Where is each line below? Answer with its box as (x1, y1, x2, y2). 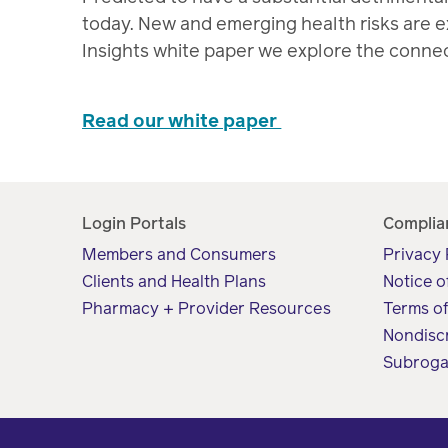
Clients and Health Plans (82, 270, 267, 293)
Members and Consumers (82, 243, 277, 266)
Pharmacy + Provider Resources (82, 297, 331, 320)
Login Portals (82, 212, 187, 235)
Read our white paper (82, 108, 282, 133)
